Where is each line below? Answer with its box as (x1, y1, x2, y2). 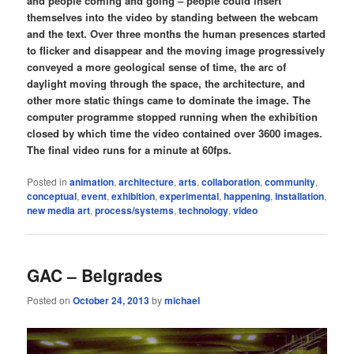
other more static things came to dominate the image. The (27, 92, 311, 107)
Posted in (27, 175, 68, 188)
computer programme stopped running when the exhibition (27, 108, 318, 124)
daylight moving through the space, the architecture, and (27, 75, 306, 91)
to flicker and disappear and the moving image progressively (27, 42, 326, 58)
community (265, 175, 316, 189)
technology (179, 203, 229, 217)
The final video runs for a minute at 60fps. (27, 141, 232, 157)
